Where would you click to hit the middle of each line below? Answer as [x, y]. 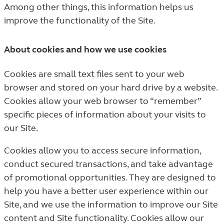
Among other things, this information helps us [99, 7]
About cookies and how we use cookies [85, 49]
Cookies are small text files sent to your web [94, 74]
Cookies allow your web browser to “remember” [102, 101]
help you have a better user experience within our [106, 191]
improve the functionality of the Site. [80, 20]
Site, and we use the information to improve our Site [111, 204]
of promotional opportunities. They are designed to [110, 177]
